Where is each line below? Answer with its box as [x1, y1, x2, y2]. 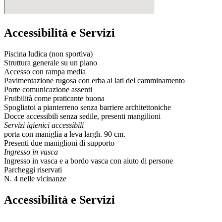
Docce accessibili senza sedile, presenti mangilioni [4, 111, 161, 120]
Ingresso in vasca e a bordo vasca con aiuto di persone [4, 156, 173, 165]
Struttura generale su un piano [4, 58, 97, 67]
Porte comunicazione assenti [4, 85, 92, 94]
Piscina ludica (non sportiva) [4, 49, 93, 58]
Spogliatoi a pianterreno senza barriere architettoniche [4, 103, 171, 111]
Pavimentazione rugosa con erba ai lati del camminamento [4, 76, 185, 85]
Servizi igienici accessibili [4, 120, 84, 129]
